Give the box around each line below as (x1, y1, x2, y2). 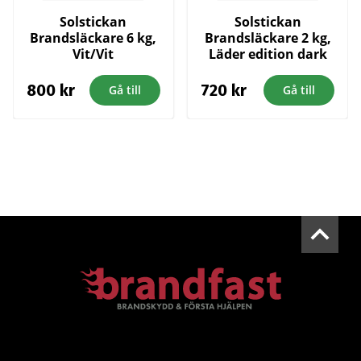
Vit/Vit (73, 45, 114, 64)
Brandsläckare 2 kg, (204, 29, 331, 48)
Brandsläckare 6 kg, (30, 29, 157, 48)
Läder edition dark (208, 45, 327, 64)
